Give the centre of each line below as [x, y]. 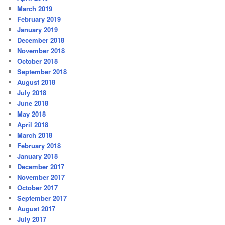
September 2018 [42, 72]
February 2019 [39, 19]
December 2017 [41, 167]
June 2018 [33, 103]
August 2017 [36, 209]
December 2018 [41, 40]
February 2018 [39, 146]
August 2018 [36, 82]
